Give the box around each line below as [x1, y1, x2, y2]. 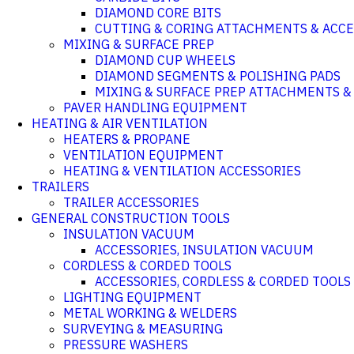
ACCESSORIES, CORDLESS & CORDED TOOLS [95, 273, 351, 289]
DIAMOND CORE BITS [95, 5, 221, 21]
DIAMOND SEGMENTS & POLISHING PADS [95, 68, 341, 84]
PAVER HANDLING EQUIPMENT [63, 100, 247, 115]
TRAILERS [32, 179, 89, 194]
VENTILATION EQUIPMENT [63, 147, 224, 163]
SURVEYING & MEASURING [63, 321, 223, 337]
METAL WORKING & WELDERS [63, 305, 237, 321]
